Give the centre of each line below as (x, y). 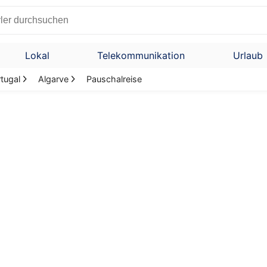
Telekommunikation (141, 55)
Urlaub (248, 55)
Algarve (53, 79)
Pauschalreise (113, 79)
